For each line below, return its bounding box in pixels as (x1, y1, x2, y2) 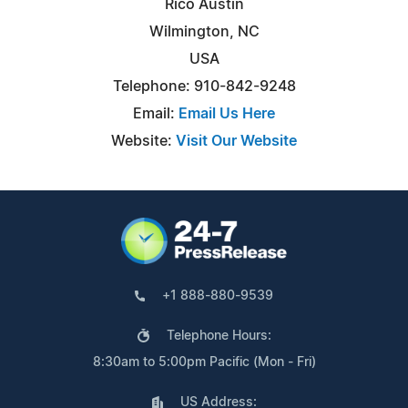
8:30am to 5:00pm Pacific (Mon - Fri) (92, 355, 316, 369)
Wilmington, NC (148, 24, 260, 39)
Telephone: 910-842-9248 (112, 78, 296, 94)
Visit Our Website (176, 133, 297, 148)
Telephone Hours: (166, 329, 271, 342)
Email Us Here (178, 106, 275, 121)
